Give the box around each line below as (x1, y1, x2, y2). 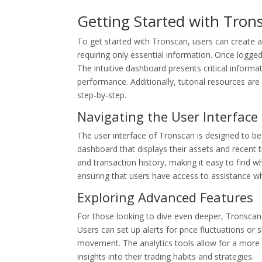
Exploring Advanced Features (77, 188, 253, 206)
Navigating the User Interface (77, 108, 258, 125)
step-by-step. (77, 89, 126, 101)
